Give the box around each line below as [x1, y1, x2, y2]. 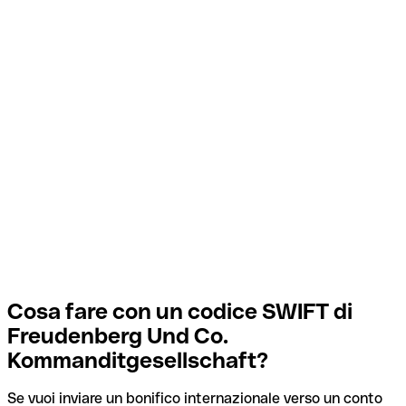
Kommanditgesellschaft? [7, 347, 268, 372]
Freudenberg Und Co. [7, 323, 228, 348]
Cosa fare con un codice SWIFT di [7, 298, 353, 324]
